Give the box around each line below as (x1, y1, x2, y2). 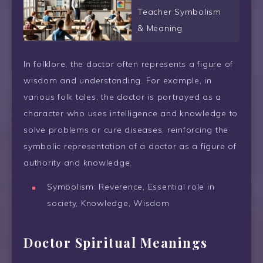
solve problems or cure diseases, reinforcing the (23, 124, 228, 136)
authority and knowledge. (23, 157, 132, 168)
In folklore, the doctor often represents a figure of (23, 59, 233, 70)
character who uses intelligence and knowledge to (23, 108, 238, 119)
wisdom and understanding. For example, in (23, 75, 212, 86)
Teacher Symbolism (137, 6, 221, 18)
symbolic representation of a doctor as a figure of (23, 141, 237, 152)
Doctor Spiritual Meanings (23, 234, 208, 252)
